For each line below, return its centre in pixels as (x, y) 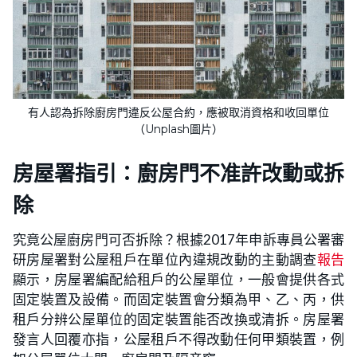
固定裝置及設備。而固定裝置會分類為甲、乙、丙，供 (178, 300)
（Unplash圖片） (178, 129)
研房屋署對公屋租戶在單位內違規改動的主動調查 (165, 260)
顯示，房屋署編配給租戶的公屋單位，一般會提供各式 (178, 280)
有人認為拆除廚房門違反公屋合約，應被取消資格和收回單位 (178, 113)
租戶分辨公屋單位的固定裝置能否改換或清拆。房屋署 (178, 320)
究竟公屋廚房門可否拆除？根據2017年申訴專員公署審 (178, 240)
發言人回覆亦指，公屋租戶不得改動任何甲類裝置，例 (178, 339)
